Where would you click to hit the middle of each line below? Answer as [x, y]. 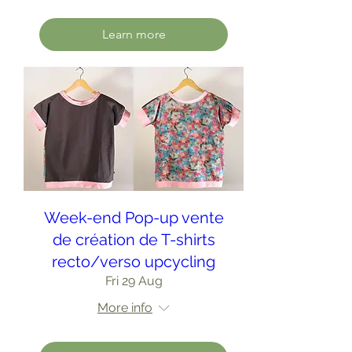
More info [125, 307]
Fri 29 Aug [134, 280]
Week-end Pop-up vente [134, 217]
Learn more [134, 34]
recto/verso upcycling [134, 261]
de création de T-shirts [134, 239]
